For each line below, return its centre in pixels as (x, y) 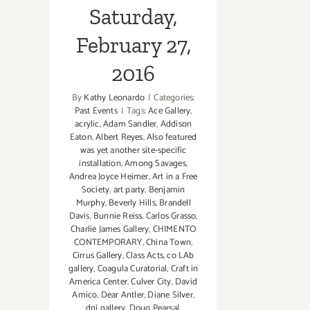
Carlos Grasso (171, 217)
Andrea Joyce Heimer (109, 177)
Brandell (175, 203)
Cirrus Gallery (97, 256)
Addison (176, 125)
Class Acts (144, 256)
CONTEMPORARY (108, 243)
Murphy (90, 203)
